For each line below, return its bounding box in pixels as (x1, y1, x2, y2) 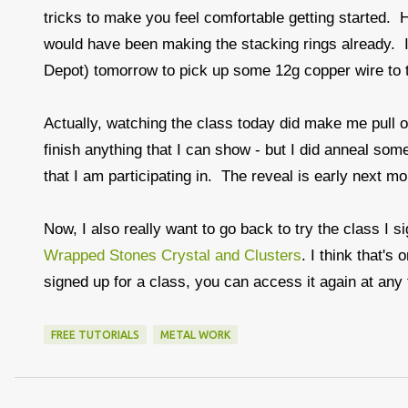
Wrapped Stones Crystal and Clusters (44, 247, 301, 264)
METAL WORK (160, 329, 230, 341)
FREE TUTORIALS (51, 329, 139, 341)
